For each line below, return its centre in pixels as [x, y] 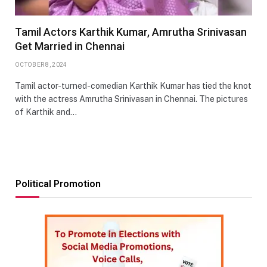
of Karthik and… [46, 112]
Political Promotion [58, 184]
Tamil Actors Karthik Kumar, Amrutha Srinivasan [131, 32]
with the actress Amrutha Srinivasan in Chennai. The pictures [131, 99]
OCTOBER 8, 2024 [41, 64]
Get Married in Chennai [70, 46]
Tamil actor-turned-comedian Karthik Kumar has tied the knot [133, 86]
